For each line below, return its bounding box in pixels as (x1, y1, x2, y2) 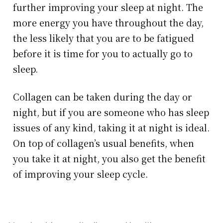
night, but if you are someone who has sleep (13, 106, 210, 119)
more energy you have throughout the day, (13, 16, 204, 29)
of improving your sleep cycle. (13, 167, 151, 181)
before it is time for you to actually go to (13, 47, 193, 60)
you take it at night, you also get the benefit (13, 152, 206, 165)
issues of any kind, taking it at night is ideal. (13, 121, 210, 134)
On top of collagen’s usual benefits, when (13, 136, 195, 150)
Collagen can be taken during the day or (13, 90, 193, 104)
